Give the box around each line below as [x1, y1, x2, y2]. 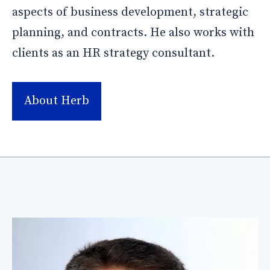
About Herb [24, 93, 89, 108]
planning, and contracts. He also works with [12, 25, 254, 40]
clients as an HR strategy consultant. [12, 45, 215, 61]
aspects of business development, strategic [12, 4, 248, 20]
